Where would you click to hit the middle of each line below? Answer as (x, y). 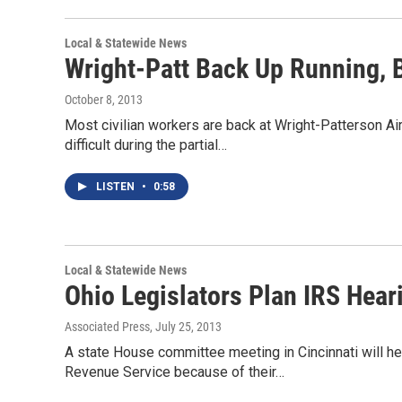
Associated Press (107, 327)
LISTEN (117, 187)
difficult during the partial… (146, 145)
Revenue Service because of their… (175, 372)
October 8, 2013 (104, 100)
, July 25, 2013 (186, 327)
